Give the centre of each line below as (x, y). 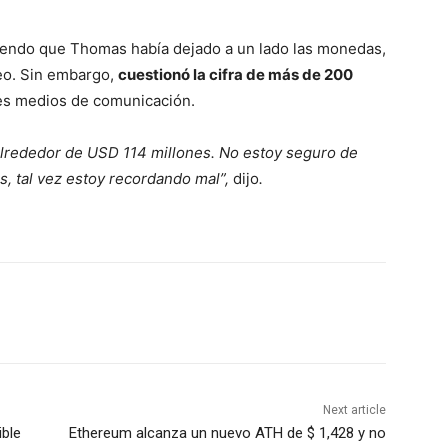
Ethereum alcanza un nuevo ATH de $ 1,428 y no (227, 432)
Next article (354, 409)
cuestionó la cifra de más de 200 (235, 74)
